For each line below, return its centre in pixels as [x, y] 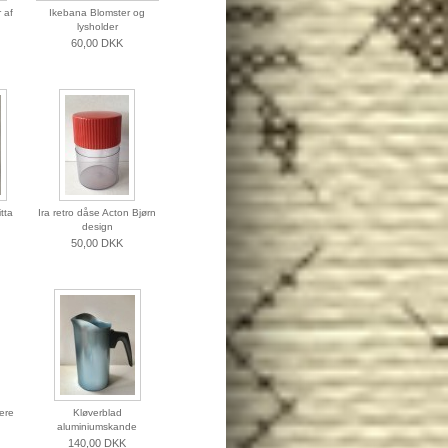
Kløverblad [97, 413]
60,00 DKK [97, 43]
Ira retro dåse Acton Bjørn [97, 213]
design [97, 227]
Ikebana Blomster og [97, 13]
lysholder [97, 27]
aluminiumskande [97, 427]
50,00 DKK [97, 243]
